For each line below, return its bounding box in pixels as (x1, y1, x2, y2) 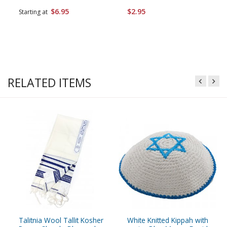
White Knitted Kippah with (127, 215, 208, 225)
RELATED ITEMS (8, 74, 91, 91)
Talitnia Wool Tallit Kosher (19, 215, 103, 225)
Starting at (19, 8, 51, 17)
